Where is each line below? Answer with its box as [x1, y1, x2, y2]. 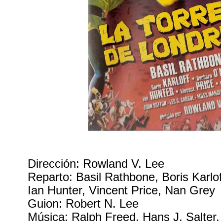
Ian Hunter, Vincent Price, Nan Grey [28, 184, 216, 197]
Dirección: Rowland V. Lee [28, 157, 165, 171]
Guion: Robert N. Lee [28, 197, 139, 211]
